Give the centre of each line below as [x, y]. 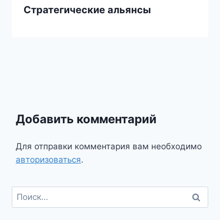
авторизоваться [48, 160]
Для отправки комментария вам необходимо [109, 147]
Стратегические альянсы [87, 10]
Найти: [25, 193]
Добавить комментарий [86, 119]
